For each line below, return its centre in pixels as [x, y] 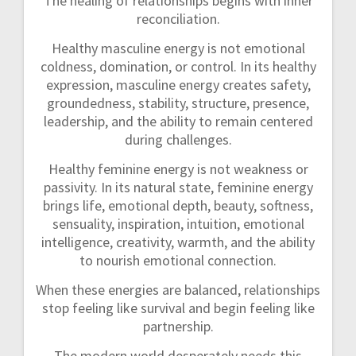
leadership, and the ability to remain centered [178, 122]
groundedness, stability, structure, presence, [178, 103]
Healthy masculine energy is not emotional [178, 48]
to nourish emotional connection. [178, 261]
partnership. [178, 327]
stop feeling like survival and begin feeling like [178, 308]
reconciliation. [178, 19]
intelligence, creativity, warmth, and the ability [178, 242]
